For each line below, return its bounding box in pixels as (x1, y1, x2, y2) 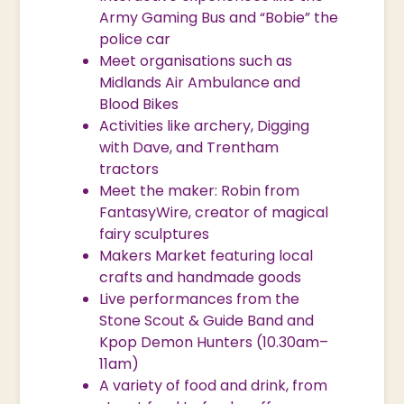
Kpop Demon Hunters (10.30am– (99, 331, 329, 353)
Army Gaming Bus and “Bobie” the (99, 6, 339, 28)
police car (99, 28, 171, 50)
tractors (99, 158, 160, 179)
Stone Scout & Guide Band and (99, 309, 315, 331)
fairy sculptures (99, 223, 210, 244)
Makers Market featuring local (99, 244, 314, 266)
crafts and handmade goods (99, 266, 302, 288)
